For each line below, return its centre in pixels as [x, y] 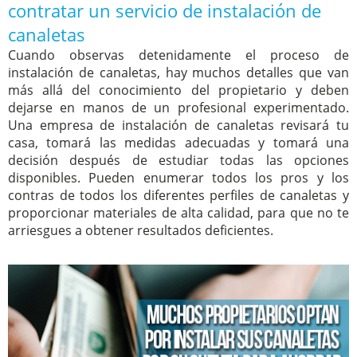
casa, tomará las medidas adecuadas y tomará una [178, 143]
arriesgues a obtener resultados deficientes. [141, 231]
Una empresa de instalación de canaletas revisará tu [178, 126]
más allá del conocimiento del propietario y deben [178, 90]
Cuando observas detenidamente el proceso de [178, 55]
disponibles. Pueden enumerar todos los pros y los [178, 178]
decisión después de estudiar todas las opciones [178, 161]
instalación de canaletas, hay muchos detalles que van [178, 73]
